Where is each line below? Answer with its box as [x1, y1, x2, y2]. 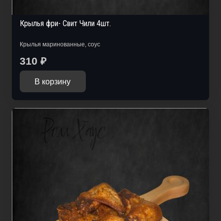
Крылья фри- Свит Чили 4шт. [20, 19, 111, 29]
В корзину [35, 77, 71, 86]
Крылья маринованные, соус [20, 40, 100, 48]
